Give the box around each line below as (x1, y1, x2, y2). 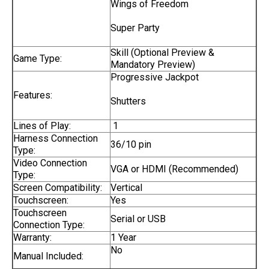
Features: (13, 89, 52, 101)
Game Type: (13, 53, 62, 64)
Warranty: (13, 232, 52, 243)
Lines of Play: (13, 120, 71, 131)
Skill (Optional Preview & (110, 47, 214, 58)
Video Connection (13, 157, 87, 169)
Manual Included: (13, 250, 83, 262)
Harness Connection (13, 133, 98, 144)
